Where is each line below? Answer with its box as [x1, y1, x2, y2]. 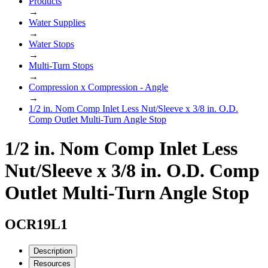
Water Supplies [29, 17, 86, 28]
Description [33, 246, 72, 256]
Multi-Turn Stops [29, 60, 93, 71]
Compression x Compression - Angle [29, 81, 168, 92]
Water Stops [29, 38, 74, 49]
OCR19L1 [5, 217, 68, 233]
